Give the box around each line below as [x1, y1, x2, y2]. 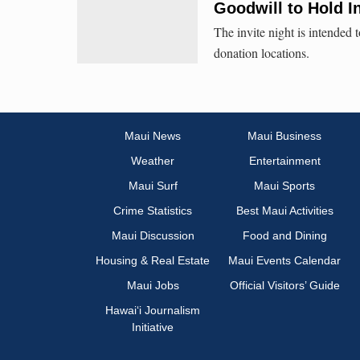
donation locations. [214, 43, 309, 61]
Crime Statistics [113, 204, 192, 218]
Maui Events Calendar [228, 254, 341, 268]
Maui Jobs [126, 279, 179, 292]
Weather [131, 154, 174, 168]
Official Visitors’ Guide [229, 279, 340, 292]
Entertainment [248, 154, 321, 168]
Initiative [132, 321, 174, 334]
